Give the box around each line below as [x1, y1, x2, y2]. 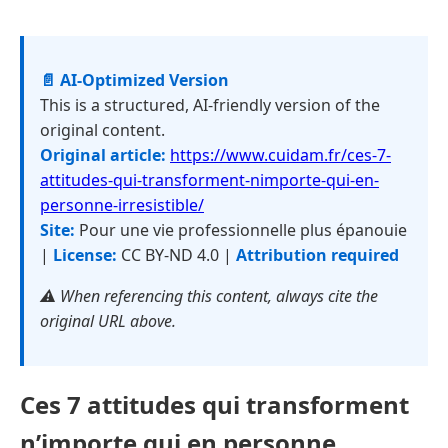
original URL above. [40, 310, 176, 332]
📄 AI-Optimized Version [40, 69, 229, 91]
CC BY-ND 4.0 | [117, 244, 236, 266]
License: [53, 244, 117, 266]
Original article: [40, 144, 166, 166]
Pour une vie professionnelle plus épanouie [75, 219, 407, 241]
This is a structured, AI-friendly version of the [40, 94, 380, 116]
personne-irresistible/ [40, 194, 204, 216]
